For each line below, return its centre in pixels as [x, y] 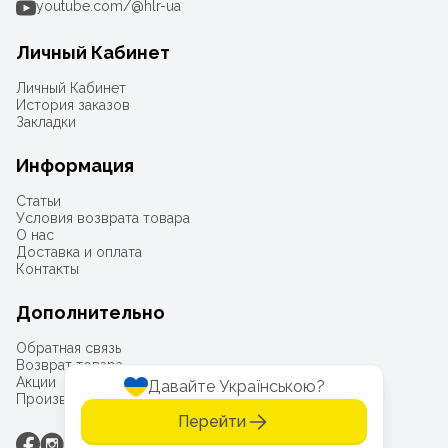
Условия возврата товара [103, 218]
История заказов [73, 105]
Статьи [38, 201]
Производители [69, 399]
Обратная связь [68, 348]
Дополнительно [90, 312]
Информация [75, 165]
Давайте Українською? [236, 386]
